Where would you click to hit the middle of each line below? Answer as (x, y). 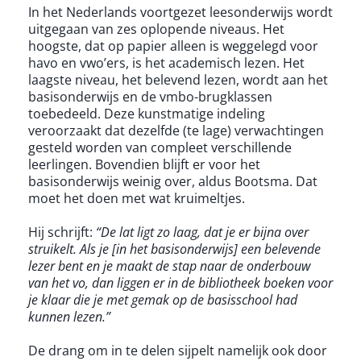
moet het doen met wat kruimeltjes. (137, 199)
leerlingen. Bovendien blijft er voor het (144, 165)
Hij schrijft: (62, 232)
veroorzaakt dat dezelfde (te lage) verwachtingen (176, 131)
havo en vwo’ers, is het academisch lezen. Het (166, 63)
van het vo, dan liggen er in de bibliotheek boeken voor (180, 283)
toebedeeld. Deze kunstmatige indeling (147, 114)
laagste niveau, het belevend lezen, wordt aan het (178, 80)
